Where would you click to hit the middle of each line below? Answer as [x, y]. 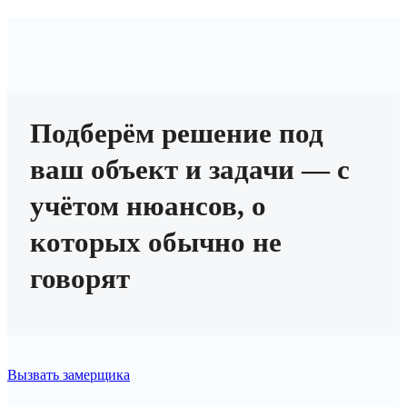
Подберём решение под [177, 133]
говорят [80, 278]
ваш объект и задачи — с [190, 169]
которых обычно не [156, 242]
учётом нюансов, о [148, 205]
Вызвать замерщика [69, 374]
